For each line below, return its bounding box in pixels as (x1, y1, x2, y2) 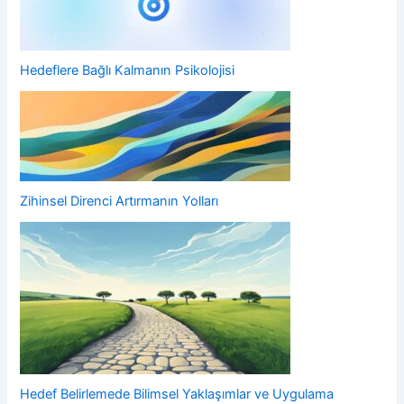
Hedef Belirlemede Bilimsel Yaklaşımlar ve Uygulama (20, 385, 335, 402)
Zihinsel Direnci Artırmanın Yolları (20, 192, 219, 209)
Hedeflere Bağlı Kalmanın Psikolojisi (20, 61, 235, 78)
